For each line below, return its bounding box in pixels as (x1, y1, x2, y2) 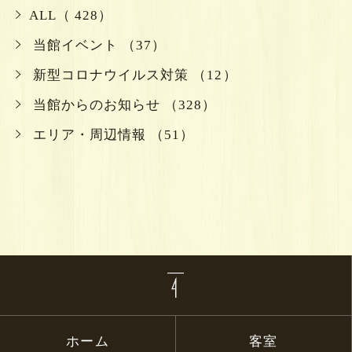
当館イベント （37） (28, 37, 167, 53)
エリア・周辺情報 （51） (28, 126, 195, 142)
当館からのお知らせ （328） (28, 97, 217, 112)
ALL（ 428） (28, 7, 113, 23)
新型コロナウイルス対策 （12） (28, 67, 237, 82)
